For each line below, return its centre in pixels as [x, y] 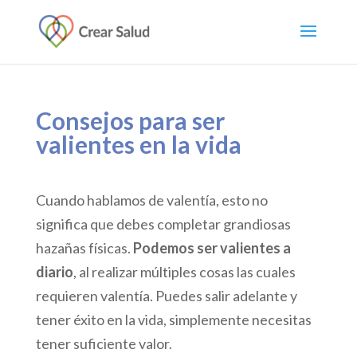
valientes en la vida [138, 144]
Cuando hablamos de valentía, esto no [151, 200]
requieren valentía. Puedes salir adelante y [166, 296]
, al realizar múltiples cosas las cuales [184, 272]
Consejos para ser [130, 120]
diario [54, 272]
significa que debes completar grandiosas [163, 224]
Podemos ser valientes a [212, 248]
